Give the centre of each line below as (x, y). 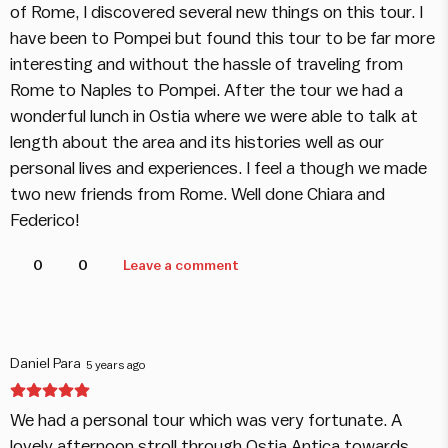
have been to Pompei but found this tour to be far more (222, 39)
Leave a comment (181, 266)
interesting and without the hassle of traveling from (206, 65)
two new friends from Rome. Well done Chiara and (197, 195)
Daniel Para (45, 364)
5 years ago (116, 364)
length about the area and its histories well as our (197, 143)
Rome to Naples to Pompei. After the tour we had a (206, 91)
